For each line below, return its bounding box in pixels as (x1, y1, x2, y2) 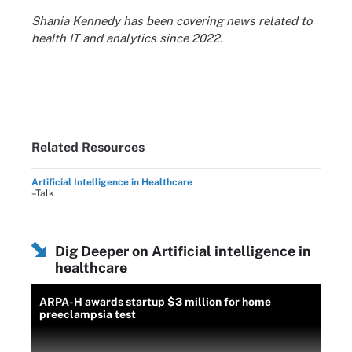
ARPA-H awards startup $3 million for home (39, 295, 271, 308)
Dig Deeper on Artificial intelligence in (55, 242, 311, 259)
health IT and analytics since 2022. (31, 31, 222, 45)
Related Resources (31, 139, 145, 155)
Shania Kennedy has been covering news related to (31, 14, 312, 27)
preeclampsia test (39, 307, 136, 321)
